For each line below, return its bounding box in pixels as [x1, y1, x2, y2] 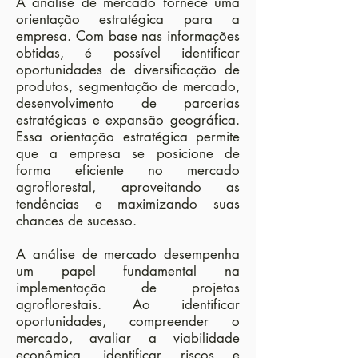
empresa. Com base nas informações [16, 27, 240, 45]
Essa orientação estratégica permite [16, 128, 240, 145]
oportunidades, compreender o [16, 312, 240, 330]
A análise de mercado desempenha [16, 245, 240, 263]
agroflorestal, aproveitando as [16, 178, 240, 196]
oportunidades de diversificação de [16, 61, 240, 78]
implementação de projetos [16, 279, 240, 296]
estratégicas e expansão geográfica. [16, 111, 240, 129]
